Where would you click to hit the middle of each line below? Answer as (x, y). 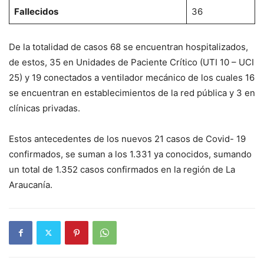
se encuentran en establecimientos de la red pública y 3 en (132, 93)
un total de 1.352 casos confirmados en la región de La (122, 169)
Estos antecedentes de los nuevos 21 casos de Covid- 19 (127, 138)
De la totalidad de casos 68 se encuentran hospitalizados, (128, 47)
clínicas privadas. (44, 108)
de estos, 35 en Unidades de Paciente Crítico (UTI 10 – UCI (131, 62)
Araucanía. (31, 184)
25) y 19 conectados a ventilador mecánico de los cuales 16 (132, 77)
